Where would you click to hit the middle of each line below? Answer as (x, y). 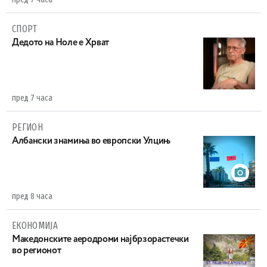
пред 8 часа (32, 196)
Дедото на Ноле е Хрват (60, 43)
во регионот (37, 251)
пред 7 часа (32, 98)
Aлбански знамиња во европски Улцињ (91, 141)
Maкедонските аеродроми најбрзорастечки (100, 240)
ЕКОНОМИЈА (35, 226)
